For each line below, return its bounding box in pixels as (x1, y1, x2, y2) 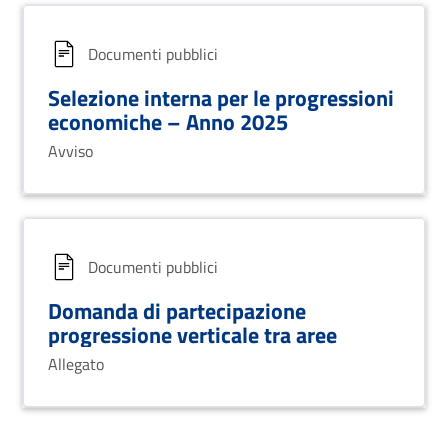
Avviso (48, 139, 93, 163)
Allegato (48, 352, 104, 376)
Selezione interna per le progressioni (48, 81, 394, 114)
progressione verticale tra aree (48, 318, 337, 351)
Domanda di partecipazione (48, 294, 306, 327)
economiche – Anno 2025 (48, 105, 288, 138)
